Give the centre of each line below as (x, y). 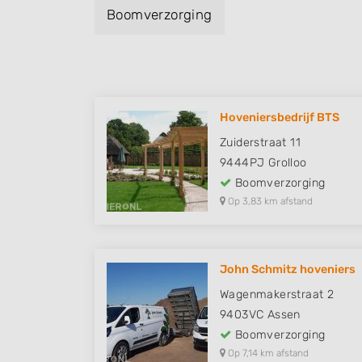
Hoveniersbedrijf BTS (280, 118)
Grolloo (287, 163)
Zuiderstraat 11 (260, 143)
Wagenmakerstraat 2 (277, 295)
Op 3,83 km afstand (269, 201)
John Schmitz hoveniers (288, 269)
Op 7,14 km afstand (267, 353)
